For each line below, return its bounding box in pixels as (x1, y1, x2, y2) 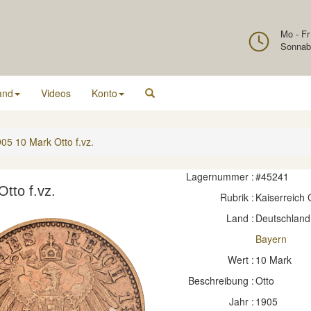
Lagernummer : (185, 169, 254, 183)
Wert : (227, 253, 254, 267)
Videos (41, 86, 71, 100)
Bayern (255, 232, 287, 246)
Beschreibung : (187, 274, 254, 287)
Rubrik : (219, 190, 254, 204)
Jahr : (228, 294, 254, 308)
